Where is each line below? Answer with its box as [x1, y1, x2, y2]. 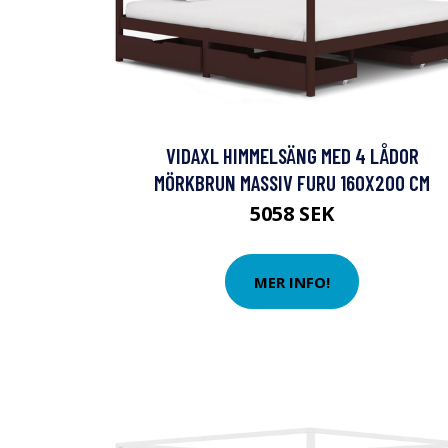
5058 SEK [250, 200, 334, 227]
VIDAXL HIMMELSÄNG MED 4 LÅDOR [165, 143, 419, 168]
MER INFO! [254, 271, 330, 292]
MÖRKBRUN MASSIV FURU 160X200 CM [154, 170, 430, 195]
